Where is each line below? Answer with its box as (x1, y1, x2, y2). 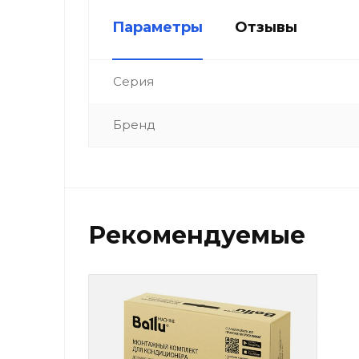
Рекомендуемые (88, 220, 305, 250)
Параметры (112, 18, 203, 36)
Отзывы (235, 18, 297, 36)
